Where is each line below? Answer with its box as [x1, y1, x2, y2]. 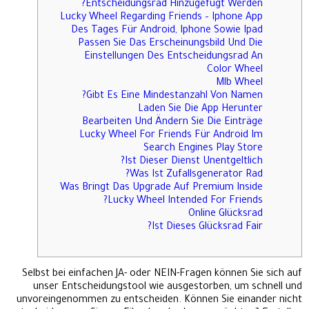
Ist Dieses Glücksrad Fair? [152, 222, 263, 234]
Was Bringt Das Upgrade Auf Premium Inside [60, 183, 263, 195]
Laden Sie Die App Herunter [138, 104, 263, 116]
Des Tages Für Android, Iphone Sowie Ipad [71, 26, 263, 37]
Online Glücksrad [188, 209, 263, 221]
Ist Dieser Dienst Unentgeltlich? [125, 157, 263, 168]
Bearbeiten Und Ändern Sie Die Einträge [82, 117, 263, 129]
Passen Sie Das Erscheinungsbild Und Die [78, 39, 263, 50]
